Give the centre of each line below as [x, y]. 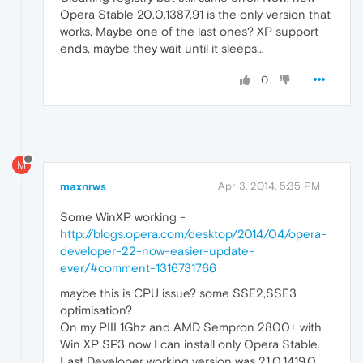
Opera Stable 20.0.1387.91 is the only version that [195, 15]
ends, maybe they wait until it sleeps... [162, 49]
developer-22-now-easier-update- [157, 250]
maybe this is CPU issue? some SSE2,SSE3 [178, 293]
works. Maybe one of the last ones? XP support [189, 32]
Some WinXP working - [123, 216]
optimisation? [96, 310]
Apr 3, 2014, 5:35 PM [269, 186]
